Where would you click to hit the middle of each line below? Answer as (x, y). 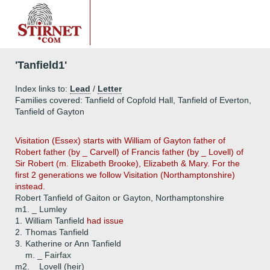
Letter (110, 89)
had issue (105, 221)
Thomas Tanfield (57, 232)
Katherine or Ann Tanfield (73, 243)
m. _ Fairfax (48, 255)
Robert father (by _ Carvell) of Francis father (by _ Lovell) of (129, 152)
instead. (30, 186)
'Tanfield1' (41, 65)
